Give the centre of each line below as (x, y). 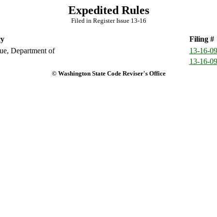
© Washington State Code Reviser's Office (108, 73)
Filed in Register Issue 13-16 (108, 21)
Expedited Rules (108, 10)
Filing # (201, 39)
